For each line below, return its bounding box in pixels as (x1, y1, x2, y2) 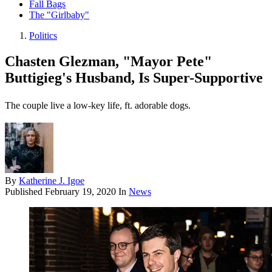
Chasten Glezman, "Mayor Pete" (5, 53, 212, 70)
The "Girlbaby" (29, 10, 89, 21)
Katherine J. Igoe (19, 175, 84, 186)
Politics (29, 30, 57, 41)
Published (5, 186, 45, 197)
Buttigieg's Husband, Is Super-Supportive (5, 70, 263, 86)
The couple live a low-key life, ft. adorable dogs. (5, 100, 191, 111)
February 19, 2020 (45, 186, 116, 197)
